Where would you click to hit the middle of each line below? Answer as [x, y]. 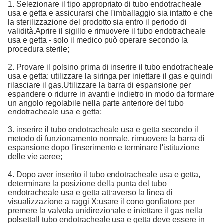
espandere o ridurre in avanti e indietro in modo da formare [111, 94]
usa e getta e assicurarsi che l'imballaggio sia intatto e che [110, 13]
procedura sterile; [39, 49]
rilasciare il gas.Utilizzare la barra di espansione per [99, 85]
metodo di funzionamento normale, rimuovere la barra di [106, 139]
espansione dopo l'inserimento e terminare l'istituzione [104, 148]
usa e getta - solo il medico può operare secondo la [98, 40]
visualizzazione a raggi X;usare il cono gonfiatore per [101, 202]
